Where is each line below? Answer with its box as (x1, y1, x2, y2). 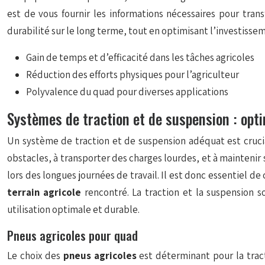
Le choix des (7, 249, 63, 262)
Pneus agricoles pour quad (7, 226, 138, 244)
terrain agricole (7, 186, 85, 199)
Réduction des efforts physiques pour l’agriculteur (26, 68, 239, 81)
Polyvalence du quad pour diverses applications (26, 85, 228, 98)
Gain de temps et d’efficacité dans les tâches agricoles (26, 51, 254, 64)
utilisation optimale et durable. (7, 203, 140, 216)
